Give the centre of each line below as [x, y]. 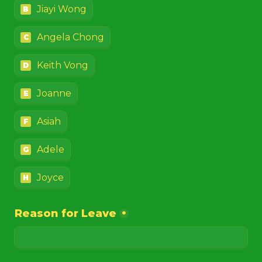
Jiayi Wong [62, 9]
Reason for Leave [65, 213]
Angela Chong [70, 37]
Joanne [54, 93]
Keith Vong [63, 65]
